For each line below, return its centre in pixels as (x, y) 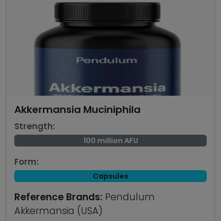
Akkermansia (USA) (58, 211)
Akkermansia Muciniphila (77, 110)
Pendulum (129, 197)
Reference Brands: (58, 197)
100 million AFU (110, 141)
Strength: (35, 126)
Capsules (110, 176)
